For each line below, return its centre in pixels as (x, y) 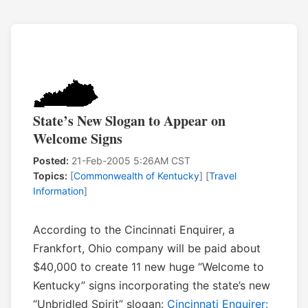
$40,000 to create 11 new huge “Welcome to (148, 267)
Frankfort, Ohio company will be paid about (147, 249)
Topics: (50, 176)
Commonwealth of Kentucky (136, 176)
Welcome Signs (78, 139)
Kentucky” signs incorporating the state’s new (152, 286)
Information (58, 191)
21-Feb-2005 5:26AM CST (130, 161)
